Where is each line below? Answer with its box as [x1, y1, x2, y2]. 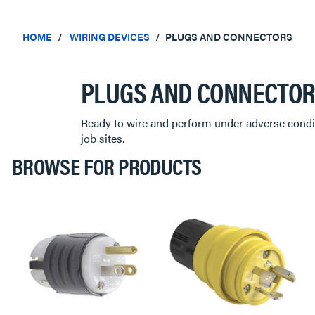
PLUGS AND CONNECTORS [165, 30, 292, 44]
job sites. [81, 130, 128, 146]
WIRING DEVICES [69, 30, 150, 44]
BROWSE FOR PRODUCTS [11, 150, 202, 181]
